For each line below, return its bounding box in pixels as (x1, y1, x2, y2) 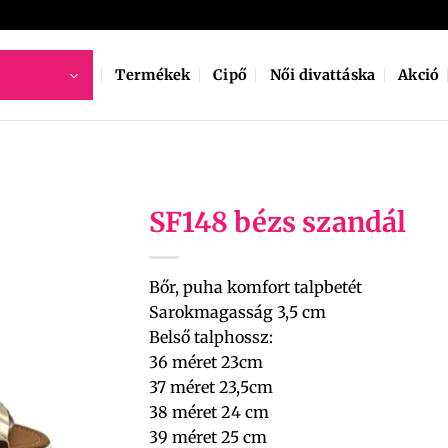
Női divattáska (269, 66, 376, 84)
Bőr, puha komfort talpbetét (149, 277, 362, 297)
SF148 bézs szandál (149, 205, 406, 239)
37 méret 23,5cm (149, 377, 273, 397)
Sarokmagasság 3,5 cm (149, 302, 326, 322)
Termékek (115, 66, 191, 84)
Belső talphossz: (149, 327, 273, 347)
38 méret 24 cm (149, 402, 269, 422)
